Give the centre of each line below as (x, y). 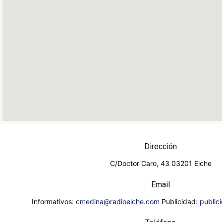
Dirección (161, 146)
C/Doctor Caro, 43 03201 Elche (161, 163)
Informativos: (54, 201)
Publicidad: (179, 201)
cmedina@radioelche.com (117, 201)
